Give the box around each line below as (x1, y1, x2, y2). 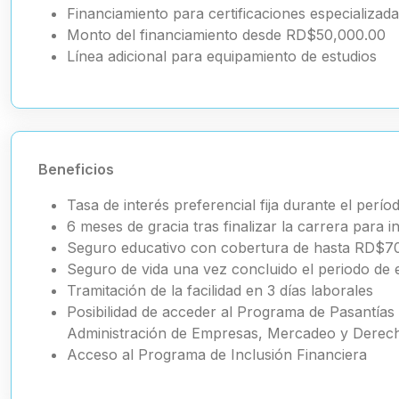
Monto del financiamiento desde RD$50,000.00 (67, 26, 386, 44)
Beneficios (38, 160, 114, 178)
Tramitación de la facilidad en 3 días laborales (67, 281, 373, 299)
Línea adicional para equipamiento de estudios (67, 47, 377, 65)
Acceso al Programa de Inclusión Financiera (67, 346, 367, 363)
